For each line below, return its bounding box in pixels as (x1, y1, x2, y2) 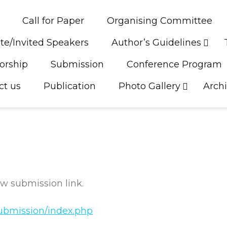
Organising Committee (107, 15, 213, 26)
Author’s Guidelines (111, 37, 202, 48)
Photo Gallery (119, 81, 181, 92)
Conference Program (127, 59, 222, 70)
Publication (44, 81, 96, 92)
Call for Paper (22, 15, 85, 26)
